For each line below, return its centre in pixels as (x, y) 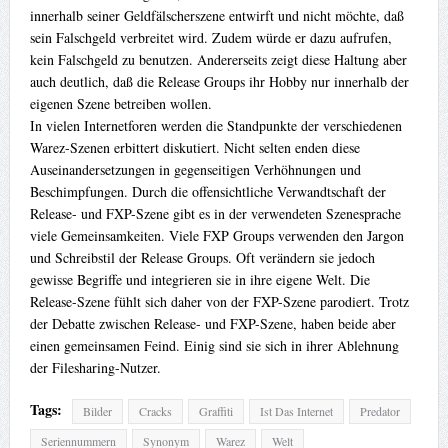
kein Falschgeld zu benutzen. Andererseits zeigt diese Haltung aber (218, 59)
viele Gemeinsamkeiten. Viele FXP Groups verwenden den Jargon (216, 235)
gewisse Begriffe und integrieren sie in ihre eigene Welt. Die (199, 279)
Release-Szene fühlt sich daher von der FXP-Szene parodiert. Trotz (219, 301)
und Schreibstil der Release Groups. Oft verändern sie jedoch (202, 257)
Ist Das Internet (296, 410)
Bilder (97, 410)
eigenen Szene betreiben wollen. (120, 103)
